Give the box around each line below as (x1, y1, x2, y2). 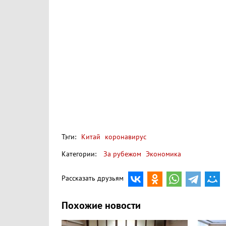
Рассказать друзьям (62, 174, 124, 183)
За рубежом (103, 150, 141, 158)
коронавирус (103, 133, 146, 141)
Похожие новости (62, 200, 141, 212)
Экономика (146, 150, 181, 158)
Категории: (62, 150, 96, 158)
